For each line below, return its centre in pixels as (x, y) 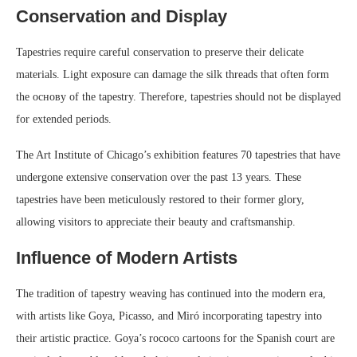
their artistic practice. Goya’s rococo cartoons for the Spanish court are (175, 339)
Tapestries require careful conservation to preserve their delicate (160, 53)
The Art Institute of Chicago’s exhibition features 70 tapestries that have (178, 155)
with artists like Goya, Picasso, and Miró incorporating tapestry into (169, 316)
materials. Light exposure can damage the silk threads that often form (173, 75)
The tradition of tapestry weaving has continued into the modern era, (171, 294)
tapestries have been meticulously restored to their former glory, (160, 200)
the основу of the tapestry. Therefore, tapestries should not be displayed (178, 97)
